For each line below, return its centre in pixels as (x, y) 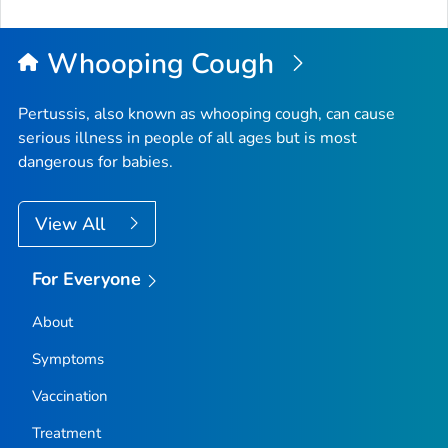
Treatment (66, 432)
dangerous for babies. (95, 162)
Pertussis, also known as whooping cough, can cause (206, 114)
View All (72, 224)
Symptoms (67, 358)
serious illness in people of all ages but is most (187, 138)
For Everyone (86, 279)
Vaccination (69, 395)
